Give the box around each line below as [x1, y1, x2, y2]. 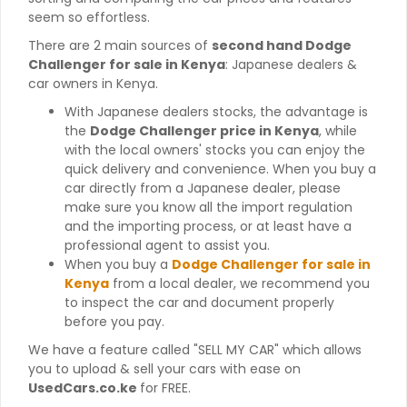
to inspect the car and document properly [65, 293, 334, 312]
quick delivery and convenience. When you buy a [65, 159, 376, 178]
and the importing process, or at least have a [65, 216, 352, 235]
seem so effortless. [28, 7, 150, 26]
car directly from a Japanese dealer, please [65, 178, 341, 197]
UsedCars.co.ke [28, 378, 140, 397]
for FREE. [140, 378, 191, 397]
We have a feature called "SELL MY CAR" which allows [28, 340, 362, 359]
